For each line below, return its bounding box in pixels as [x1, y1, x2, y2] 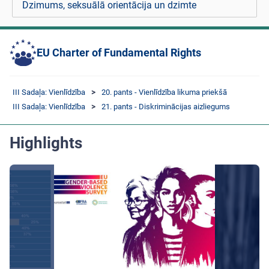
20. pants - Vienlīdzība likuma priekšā [101, 87, 227, 97]
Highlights [10, 133, 82, 152]
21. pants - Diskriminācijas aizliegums [101, 101, 230, 111]
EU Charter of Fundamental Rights [37, 46, 201, 59]
